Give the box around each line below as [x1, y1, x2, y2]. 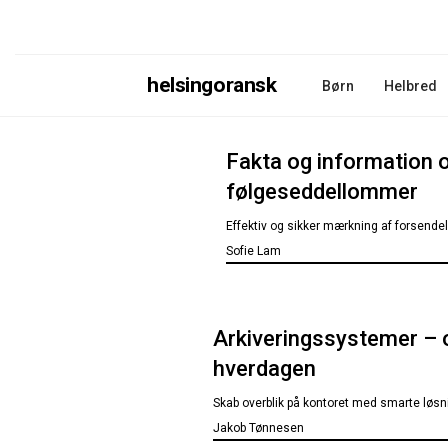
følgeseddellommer [225, 179, 418, 204]
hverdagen [213, 356, 317, 381]
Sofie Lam [225, 244, 281, 258]
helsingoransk [147, 73, 277, 97]
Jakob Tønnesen [213, 421, 305, 435]
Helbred [383, 77, 437, 94]
